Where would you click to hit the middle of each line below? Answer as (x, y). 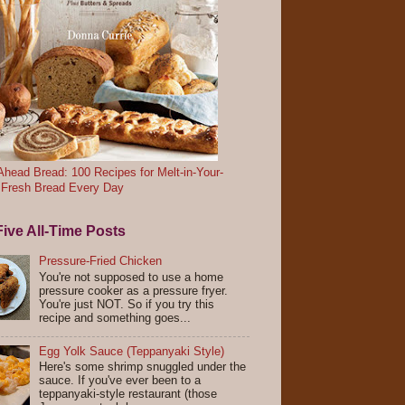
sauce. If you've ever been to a (120, 381)
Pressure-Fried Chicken (101, 262)
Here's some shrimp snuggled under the (143, 367)
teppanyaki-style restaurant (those (128, 395)
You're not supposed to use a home (132, 277)
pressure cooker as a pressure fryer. (134, 291)
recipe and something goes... (115, 318)
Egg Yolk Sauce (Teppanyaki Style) (132, 351)
